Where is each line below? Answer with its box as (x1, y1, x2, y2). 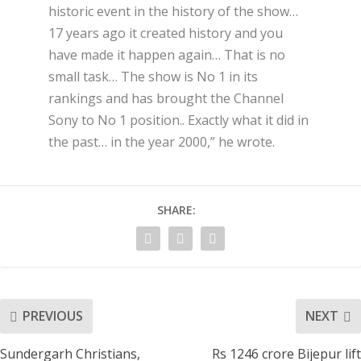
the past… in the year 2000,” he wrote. (48, 132, 275, 151)
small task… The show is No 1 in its (48, 67, 258, 85)
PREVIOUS (23, 307, 83, 326)
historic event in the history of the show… (48, 2, 298, 20)
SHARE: (157, 201, 196, 218)
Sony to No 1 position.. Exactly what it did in (48, 110, 309, 129)
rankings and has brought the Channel (48, 89, 284, 107)
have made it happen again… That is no (48, 45, 285, 64)
